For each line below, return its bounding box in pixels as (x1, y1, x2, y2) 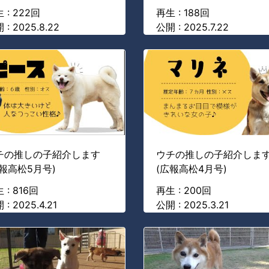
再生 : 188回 (156, 6, 210, 19)
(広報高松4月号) (156, 163, 227, 175)
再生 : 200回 (156, 184, 211, 197)
